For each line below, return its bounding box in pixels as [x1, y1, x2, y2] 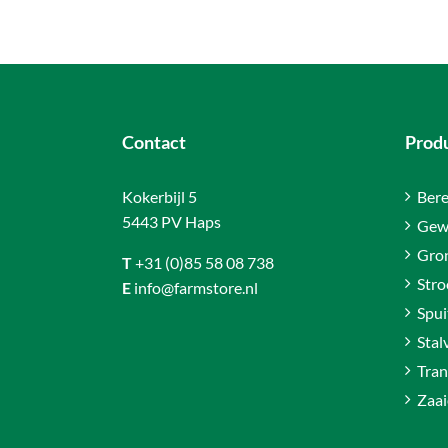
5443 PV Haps [122, 212, 221, 232]
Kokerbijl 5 [122, 187, 197, 207]
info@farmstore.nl [134, 278, 258, 298]
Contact [122, 131, 186, 154]
